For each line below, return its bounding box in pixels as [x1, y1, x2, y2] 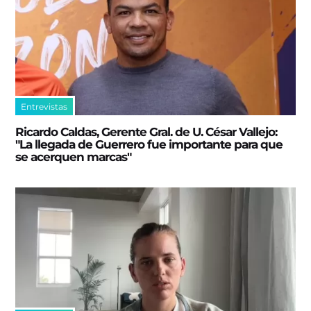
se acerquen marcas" [15, 149, 132, 164]
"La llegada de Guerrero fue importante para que [15, 137, 283, 151]
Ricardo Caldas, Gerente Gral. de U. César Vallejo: [15, 124, 278, 139]
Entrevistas [21, 101, 68, 112]
